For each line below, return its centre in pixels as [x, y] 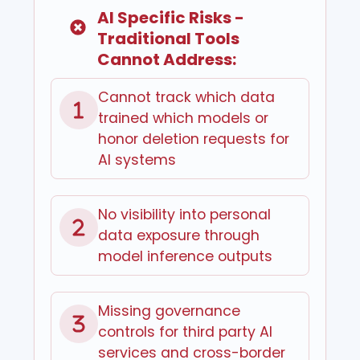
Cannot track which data [187, 97]
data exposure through [179, 235]
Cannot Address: [167, 59]
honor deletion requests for [194, 139]
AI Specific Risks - [171, 17]
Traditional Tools [169, 38]
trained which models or [184, 118]
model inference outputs [186, 256]
